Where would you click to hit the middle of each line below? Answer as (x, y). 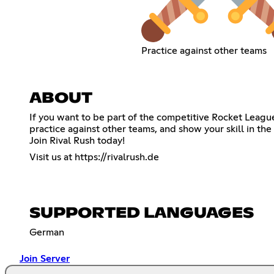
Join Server (45, 258)
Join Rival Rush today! (77, 140)
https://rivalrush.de (117, 157)
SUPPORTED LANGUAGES (142, 213)
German (47, 232)
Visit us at (52, 157)
